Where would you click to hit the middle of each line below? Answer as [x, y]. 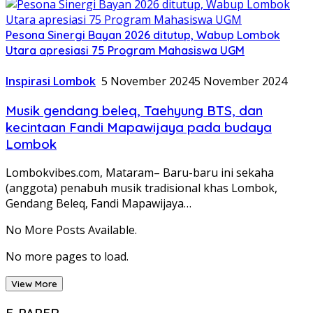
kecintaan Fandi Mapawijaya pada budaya [139, 127]
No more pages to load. [67, 257]
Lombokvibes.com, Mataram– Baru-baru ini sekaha [140, 173]
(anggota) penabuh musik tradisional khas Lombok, [141, 188]
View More [34, 284]
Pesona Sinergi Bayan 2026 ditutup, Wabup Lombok [143, 35]
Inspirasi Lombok [51, 81]
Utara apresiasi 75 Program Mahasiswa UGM [125, 50]
